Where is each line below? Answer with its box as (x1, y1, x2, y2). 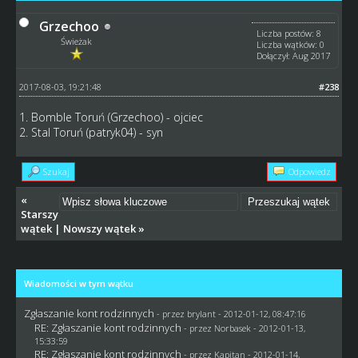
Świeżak (61, 35, 93, 47)
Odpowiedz (288, 165, 332, 177)
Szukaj (42, 165, 70, 177)
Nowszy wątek (62, 221, 136, 236)
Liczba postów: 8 (257, 27, 322, 39)
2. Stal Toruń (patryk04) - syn (18, 125, 163, 140)
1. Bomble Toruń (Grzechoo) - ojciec (18, 109, 203, 125)
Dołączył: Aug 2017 (257, 50, 331, 62)
